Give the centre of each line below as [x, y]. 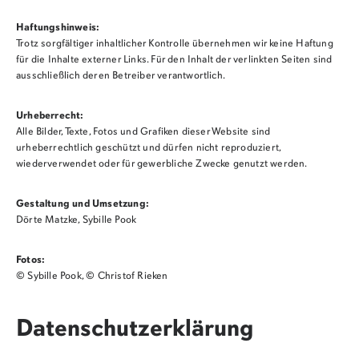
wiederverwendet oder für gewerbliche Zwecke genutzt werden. [161, 164]
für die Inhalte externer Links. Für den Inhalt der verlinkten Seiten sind [174, 60]
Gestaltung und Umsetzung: [82, 204]
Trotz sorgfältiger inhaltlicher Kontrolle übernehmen [135, 44]
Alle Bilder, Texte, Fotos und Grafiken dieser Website [133, 132]
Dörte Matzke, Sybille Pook [76, 220]
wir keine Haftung [293, 44]
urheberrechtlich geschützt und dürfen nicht [118, 148]
